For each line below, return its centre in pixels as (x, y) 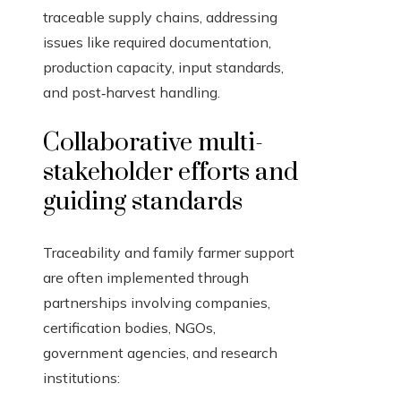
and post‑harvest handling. (132, 93)
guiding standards (143, 202)
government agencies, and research (160, 353)
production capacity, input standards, (163, 68)
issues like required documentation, (157, 43)
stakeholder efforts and (171, 173)
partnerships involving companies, (157, 303)
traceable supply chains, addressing (160, 17)
